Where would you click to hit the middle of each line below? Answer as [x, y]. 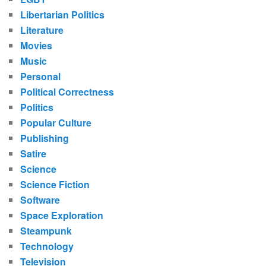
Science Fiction [55, 185]
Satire [34, 154]
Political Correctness [67, 92]
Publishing [45, 138]
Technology [47, 246]
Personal [41, 77]
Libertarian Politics [63, 15]
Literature [42, 30]
